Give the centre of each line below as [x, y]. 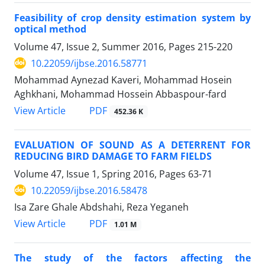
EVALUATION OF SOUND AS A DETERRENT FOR [132, 145]
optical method [50, 29]
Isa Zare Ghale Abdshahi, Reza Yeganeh [101, 207]
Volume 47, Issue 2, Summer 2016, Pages [106, 46]
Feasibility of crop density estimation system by [132, 17]
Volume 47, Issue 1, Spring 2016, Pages [101, 174]
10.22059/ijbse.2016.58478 [89, 190]
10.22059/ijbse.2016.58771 [89, 63]
